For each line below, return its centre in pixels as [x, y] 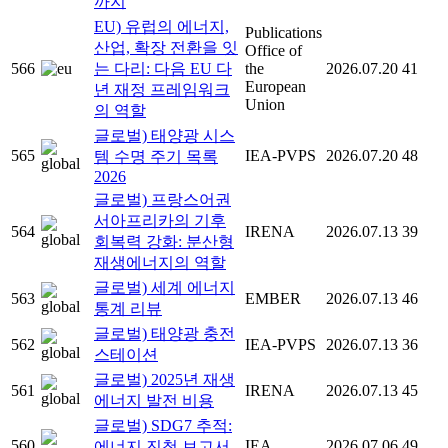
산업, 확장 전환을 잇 [166, 48]
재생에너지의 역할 [160, 263]
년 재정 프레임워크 [162, 90]
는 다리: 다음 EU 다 [163, 69]
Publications [283, 33]
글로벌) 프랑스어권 [162, 200]
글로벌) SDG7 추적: [163, 426]
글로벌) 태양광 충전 [164, 334]
